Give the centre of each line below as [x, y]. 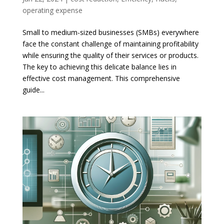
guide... [33, 89]
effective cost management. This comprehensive [101, 78]
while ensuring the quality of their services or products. [110, 55]
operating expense [52, 10]
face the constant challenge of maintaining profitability [110, 43]
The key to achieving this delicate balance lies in [99, 66]
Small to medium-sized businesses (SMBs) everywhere [110, 32]
